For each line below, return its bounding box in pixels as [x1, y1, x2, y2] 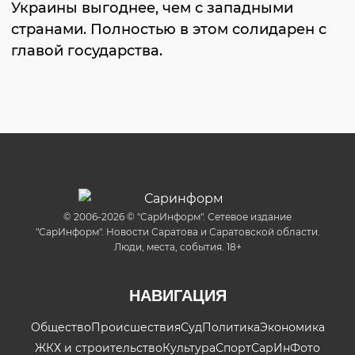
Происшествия [90, 320, 181, 334]
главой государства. [11, 42, 162, 59]
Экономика [259, 320, 325, 334]
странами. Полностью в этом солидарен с [11, 21, 326, 38]
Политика [201, 320, 260, 334]
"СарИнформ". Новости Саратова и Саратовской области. [35, 226, 320, 238]
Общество [30, 320, 91, 334]
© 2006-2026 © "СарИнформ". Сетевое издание [63, 211, 292, 223]
